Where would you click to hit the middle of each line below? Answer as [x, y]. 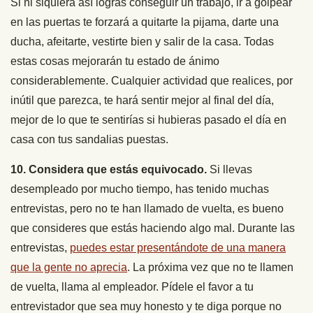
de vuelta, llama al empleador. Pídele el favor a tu [132, 286]
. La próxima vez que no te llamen [210, 267]
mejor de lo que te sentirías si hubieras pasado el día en [148, 119]
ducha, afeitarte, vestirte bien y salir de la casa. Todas [142, 41]
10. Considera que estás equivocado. [109, 169]
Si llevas [230, 169]
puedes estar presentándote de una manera [178, 247]
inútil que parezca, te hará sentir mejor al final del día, [142, 100]
